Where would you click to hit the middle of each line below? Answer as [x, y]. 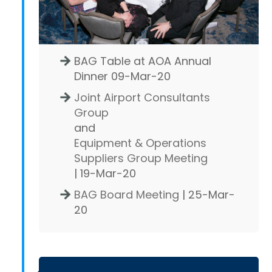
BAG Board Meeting [127, 195]
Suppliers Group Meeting [141, 158]
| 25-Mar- [207, 195]
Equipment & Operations [140, 143]
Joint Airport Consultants [142, 98]
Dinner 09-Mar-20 [122, 76]
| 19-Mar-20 [105, 174]
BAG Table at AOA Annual [143, 61]
